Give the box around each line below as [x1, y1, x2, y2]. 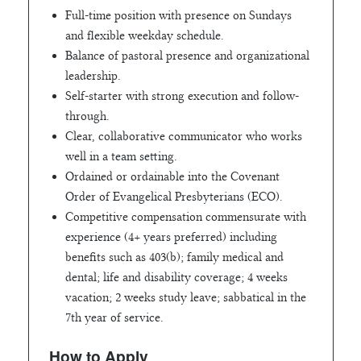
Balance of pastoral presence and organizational [64, 48, 309, 63]
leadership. [64, 68, 121, 83]
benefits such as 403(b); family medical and [64, 249, 284, 264]
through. [64, 108, 110, 123]
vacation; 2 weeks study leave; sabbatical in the [64, 289, 306, 305]
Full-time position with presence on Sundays [64, 7, 292, 23]
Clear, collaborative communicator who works [64, 128, 302, 143]
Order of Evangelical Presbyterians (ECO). [64, 189, 283, 204]
